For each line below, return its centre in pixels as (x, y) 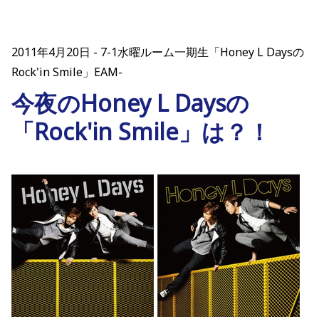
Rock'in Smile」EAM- (67, 72)
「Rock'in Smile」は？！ (141, 132)
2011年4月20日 (51, 52)
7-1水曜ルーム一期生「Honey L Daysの (202, 52)
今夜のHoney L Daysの (130, 103)
